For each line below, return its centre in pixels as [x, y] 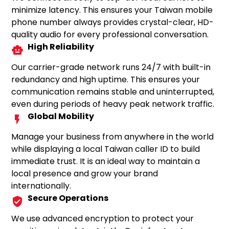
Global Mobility [61, 116]
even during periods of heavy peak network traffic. [113, 104]
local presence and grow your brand [85, 174]
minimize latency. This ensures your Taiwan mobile [112, 10]
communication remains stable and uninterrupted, [113, 92]
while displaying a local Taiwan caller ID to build [106, 149]
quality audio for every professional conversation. [110, 35]
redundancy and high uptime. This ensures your [106, 79]
